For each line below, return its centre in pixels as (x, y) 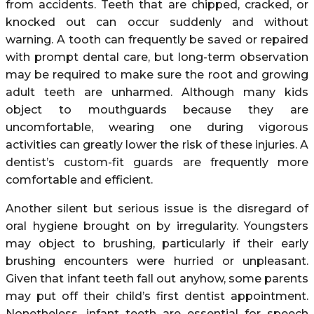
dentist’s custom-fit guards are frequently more (157, 162)
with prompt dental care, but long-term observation (157, 57)
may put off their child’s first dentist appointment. (157, 296)
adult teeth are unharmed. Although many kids (157, 92)
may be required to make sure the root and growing (157, 74)
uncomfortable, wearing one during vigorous (157, 127)
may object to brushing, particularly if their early (157, 243)
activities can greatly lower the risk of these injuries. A (157, 144)
